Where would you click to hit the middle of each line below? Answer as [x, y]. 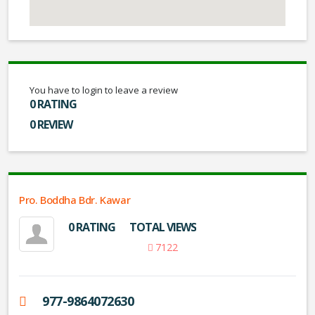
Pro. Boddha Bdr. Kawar [75, 200]
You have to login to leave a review [104, 90]
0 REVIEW [51, 124]
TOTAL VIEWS [163, 227]
